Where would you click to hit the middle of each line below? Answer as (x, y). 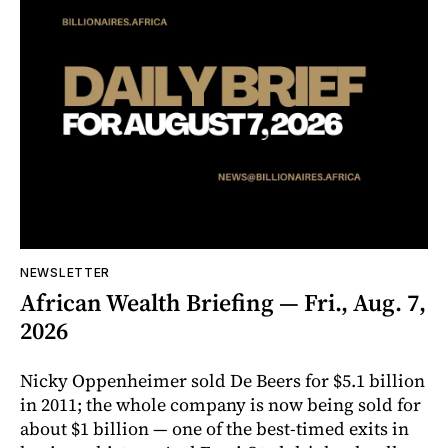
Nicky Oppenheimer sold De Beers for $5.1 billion (222, 381)
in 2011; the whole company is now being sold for (220, 405)
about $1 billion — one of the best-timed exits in (214, 429)
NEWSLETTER (65, 273)
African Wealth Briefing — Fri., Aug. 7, (223, 303)
